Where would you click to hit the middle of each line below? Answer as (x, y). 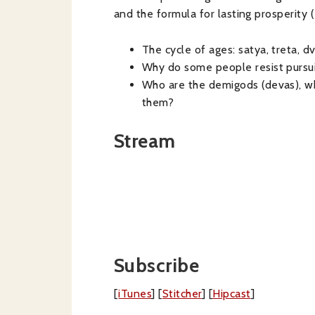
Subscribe (157, 265)
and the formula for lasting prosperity (211, 14)
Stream (145, 141)
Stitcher (182, 294)
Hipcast (232, 294)
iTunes (135, 294)
